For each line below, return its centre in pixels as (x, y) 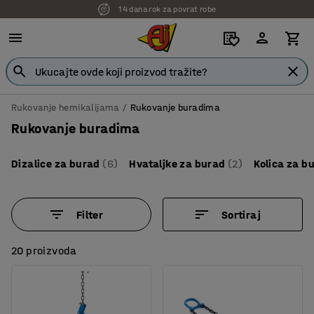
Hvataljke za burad (177, 164)
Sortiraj (241, 214)
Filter (90, 214)
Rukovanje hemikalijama (66, 108)
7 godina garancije (168, 9)
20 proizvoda (44, 251)
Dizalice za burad (56, 164)
